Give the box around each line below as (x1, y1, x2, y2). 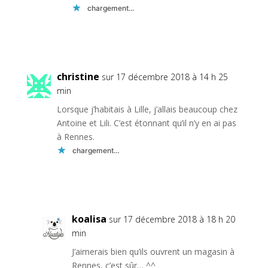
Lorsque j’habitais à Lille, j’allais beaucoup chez (56, 103, 237, 115)
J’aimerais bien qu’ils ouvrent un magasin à (71, 246, 234, 258)
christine (56, 70, 99, 84)
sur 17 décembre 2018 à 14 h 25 (101, 71, 228, 83)
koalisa (71, 212, 106, 226)
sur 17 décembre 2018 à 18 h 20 (108, 214, 235, 226)
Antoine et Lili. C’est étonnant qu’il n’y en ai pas (56, 117, 236, 129)
